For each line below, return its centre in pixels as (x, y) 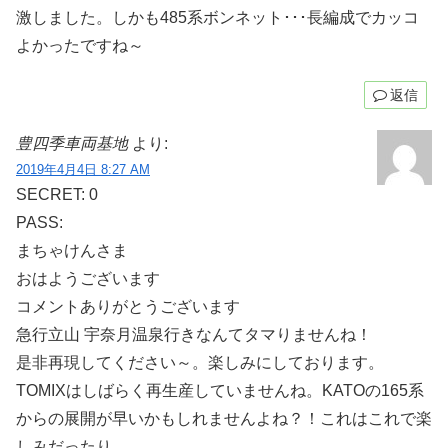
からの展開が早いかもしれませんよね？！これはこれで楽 (224, 418)
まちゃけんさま (72, 250)
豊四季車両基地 (72, 143)
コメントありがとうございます (128, 306)
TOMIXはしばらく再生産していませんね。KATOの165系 (220, 390)
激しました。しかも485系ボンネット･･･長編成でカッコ (217, 18)
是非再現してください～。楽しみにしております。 (200, 362)
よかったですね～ (80, 46)
